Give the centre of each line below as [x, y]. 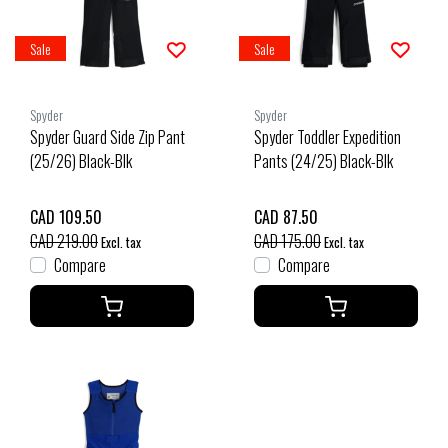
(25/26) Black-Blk [81, 161]
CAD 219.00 [64, 241]
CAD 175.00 [287, 241]
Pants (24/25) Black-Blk [323, 161]
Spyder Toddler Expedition [327, 137]
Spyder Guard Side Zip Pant [107, 137]
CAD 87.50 [286, 217]
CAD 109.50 [66, 217]
